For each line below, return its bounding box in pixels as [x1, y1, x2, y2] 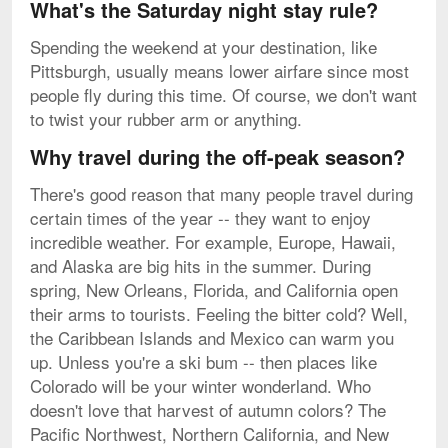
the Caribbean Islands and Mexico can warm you [30, 324, 394, 350]
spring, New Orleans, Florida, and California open [30, 276, 398, 302]
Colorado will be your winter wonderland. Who [30, 372, 371, 398]
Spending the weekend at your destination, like [30, 33, 377, 59]
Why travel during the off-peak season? [30, 141, 405, 171]
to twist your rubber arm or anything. [30, 105, 302, 131]
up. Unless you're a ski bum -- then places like [30, 348, 377, 374]
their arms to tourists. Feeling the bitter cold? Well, [30, 300, 408, 326]
